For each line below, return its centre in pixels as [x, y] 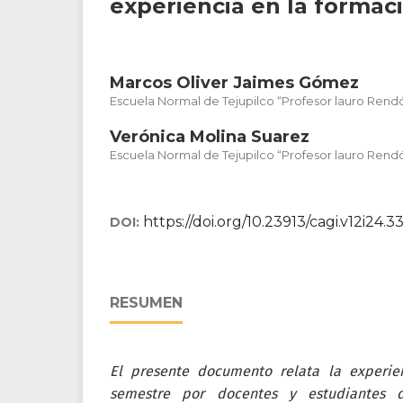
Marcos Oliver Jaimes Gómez [234, 83]
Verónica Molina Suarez [210, 137]
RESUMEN [146, 303]
